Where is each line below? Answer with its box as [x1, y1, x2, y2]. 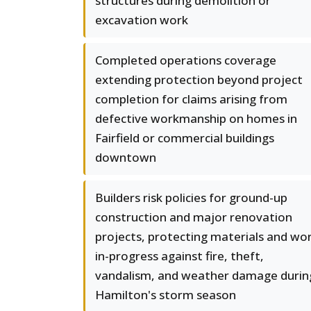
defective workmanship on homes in [95, 110, 297, 126]
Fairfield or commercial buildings [95, 130, 274, 146]
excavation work [95, 12, 188, 28]
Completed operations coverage [95, 52, 276, 68]
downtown [95, 149, 156, 165]
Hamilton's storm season [95, 287, 236, 303]
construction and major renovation [95, 209, 292, 225]
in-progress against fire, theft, [95, 248, 264, 264]
